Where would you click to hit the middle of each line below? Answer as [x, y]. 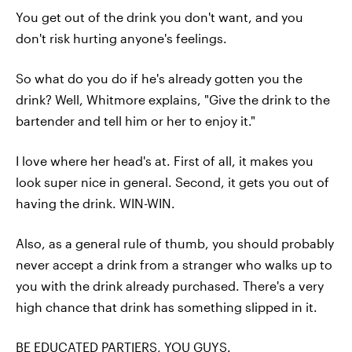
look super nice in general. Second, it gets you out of [172, 181]
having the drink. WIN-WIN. [95, 203]
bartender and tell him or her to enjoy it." [136, 120]
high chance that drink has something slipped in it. [167, 306]
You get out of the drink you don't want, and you [159, 16]
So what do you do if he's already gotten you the [159, 78]
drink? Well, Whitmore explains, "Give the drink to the [173, 99]
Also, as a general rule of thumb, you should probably [175, 243]
